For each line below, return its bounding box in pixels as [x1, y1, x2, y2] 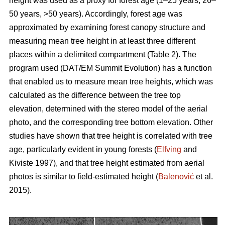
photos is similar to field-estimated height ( [9, 172, 158, 181]
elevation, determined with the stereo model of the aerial [9, 104, 207, 114]
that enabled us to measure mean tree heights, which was [9, 77, 213, 86]
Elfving [157, 145, 181, 154]
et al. [194, 172, 213, 181]
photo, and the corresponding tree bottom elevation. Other [9, 118, 213, 127]
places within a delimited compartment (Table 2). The [9, 50, 196, 59]
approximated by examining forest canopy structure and [9, 23, 205, 32]
